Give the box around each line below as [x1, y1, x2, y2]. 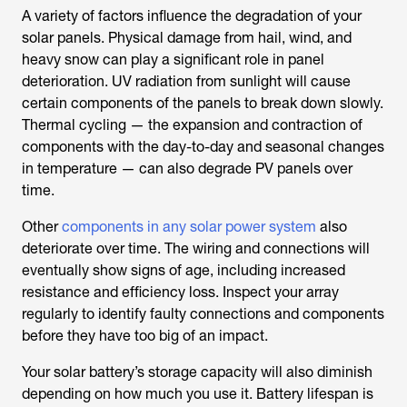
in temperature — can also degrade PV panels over [22, 160, 352, 177]
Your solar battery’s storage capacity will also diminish [22, 363, 372, 381]
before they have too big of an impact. [22, 327, 268, 344]
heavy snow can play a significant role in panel [22, 51, 324, 68]
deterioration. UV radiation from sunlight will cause [22, 73, 351, 90]
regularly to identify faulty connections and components [22, 305, 384, 323]
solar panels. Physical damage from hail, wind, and [22, 29, 352, 46]
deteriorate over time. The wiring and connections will [22, 240, 370, 257]
